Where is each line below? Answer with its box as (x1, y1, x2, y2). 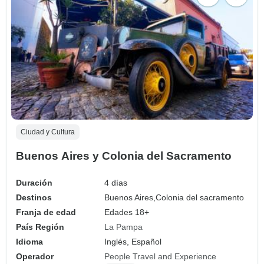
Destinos (16, 192, 52, 202)
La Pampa (104, 222, 143, 232)
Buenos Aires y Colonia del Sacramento (16, 149, 232, 162)
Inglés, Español (104, 236, 162, 246)
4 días (104, 177, 128, 187)
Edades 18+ (104, 207, 150, 217)
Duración (16, 177, 52, 187)
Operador (16, 251, 54, 261)
